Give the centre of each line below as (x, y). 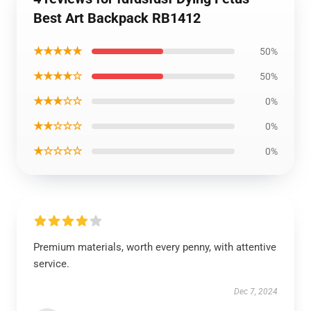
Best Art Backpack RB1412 (117, 18)
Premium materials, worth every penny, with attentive (155, 247)
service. (51, 264)
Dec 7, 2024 (256, 292)
